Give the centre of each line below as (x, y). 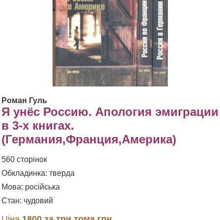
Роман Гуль (24, 101)
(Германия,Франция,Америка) (89, 139)
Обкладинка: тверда (38, 173)
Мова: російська (31, 187)
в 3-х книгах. (38, 126)
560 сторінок (24, 160)
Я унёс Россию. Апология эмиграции (110, 112)
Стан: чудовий (27, 201)
